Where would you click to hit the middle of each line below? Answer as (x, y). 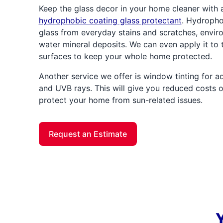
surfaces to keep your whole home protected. (125, 56)
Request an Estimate (88, 134)
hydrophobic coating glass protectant (110, 20)
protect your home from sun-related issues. (120, 100)
